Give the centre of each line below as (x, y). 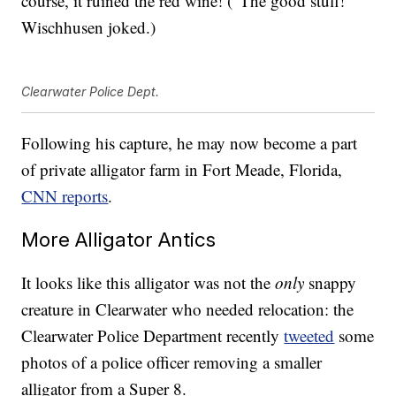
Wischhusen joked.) (89, 27)
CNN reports (65, 196)
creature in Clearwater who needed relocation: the (188, 309)
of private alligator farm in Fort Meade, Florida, (182, 170)
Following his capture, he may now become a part (190, 143)
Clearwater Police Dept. (91, 92)
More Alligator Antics (119, 240)
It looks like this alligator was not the (148, 283)
